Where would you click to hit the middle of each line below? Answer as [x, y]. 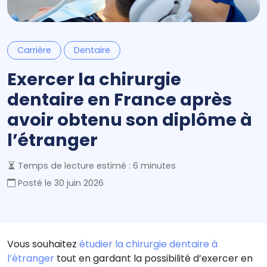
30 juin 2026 [79, 183]
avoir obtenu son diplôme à [130, 119]
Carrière [34, 50]
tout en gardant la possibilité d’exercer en [153, 258]
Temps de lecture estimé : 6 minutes [96, 165]
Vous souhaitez [43, 244]
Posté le [35, 183]
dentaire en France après [119, 99]
